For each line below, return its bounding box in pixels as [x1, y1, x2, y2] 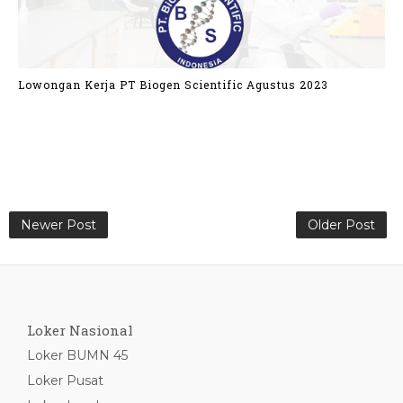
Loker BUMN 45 [27, 347, 128, 363]
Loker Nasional [27, 321, 133, 339]
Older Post [308, 217, 375, 233]
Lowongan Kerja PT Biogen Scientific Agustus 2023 [18, 76, 328, 92]
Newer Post [21, 217, 96, 233]
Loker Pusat [27, 372, 103, 389]
